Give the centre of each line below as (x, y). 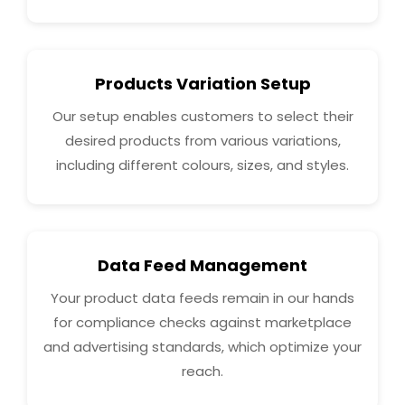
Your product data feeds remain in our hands (202, 297)
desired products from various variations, (202, 140)
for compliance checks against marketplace (202, 322)
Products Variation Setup (202, 83)
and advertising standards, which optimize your (202, 346)
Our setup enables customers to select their (202, 116)
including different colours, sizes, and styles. (202, 165)
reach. (202, 371)
